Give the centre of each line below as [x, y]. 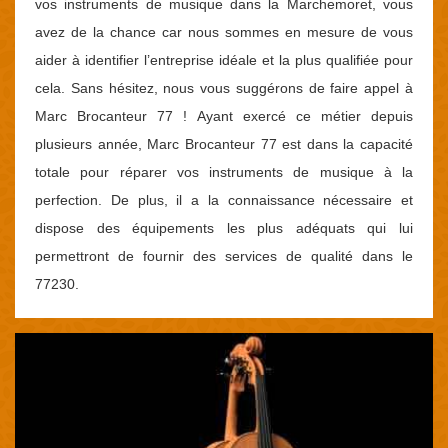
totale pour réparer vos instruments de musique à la [224, 172]
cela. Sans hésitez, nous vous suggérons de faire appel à [224, 88]
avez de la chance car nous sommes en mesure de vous [224, 32]
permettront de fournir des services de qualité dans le [224, 256]
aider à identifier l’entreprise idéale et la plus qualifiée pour [224, 60]
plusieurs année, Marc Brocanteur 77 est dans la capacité [224, 144]
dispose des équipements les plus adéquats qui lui [224, 228]
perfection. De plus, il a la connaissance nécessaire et [224, 200]
